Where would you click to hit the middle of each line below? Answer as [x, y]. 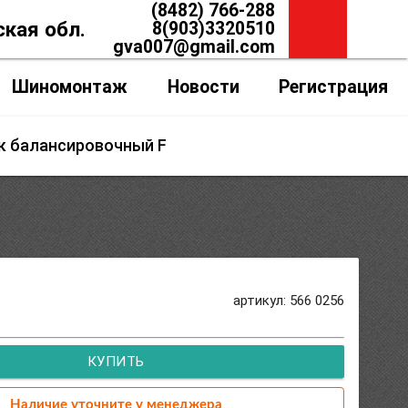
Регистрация [334, 87]
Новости [203, 87]
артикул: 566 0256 [289, 300]
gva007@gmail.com [194, 47]
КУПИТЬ [116, 362]
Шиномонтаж [69, 87]
